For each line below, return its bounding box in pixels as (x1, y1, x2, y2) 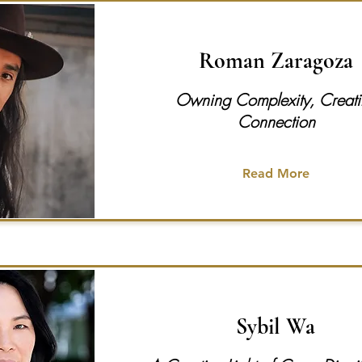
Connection (238, 111, 315, 133)
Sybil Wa (236, 313, 315, 340)
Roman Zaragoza (198, 47, 353, 74)
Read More (242, 166, 309, 181)
